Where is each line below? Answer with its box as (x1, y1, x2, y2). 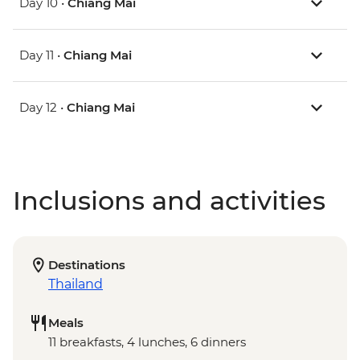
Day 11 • (19, 47, 63, 63)
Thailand (48, 276, 103, 292)
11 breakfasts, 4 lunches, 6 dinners (48, 334, 246, 350)
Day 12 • (19, 100, 67, 116)
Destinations (48, 257, 125, 273)
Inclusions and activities (13, 185, 325, 217)
